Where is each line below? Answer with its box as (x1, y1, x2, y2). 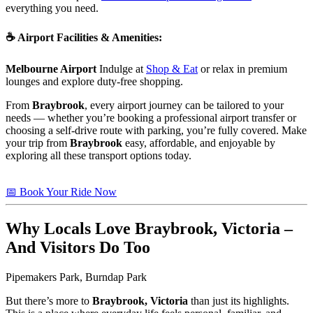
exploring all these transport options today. (6, 150, 191, 162)
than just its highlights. (188, 294, 289, 307)
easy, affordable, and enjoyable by (122, 137, 275, 150)
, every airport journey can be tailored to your (85, 99, 284, 112)
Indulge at (96, 63, 146, 75)
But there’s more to (6, 294, 92, 307)
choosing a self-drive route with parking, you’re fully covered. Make (6, 124, 307, 137)
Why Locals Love (6, 219, 135, 238)
